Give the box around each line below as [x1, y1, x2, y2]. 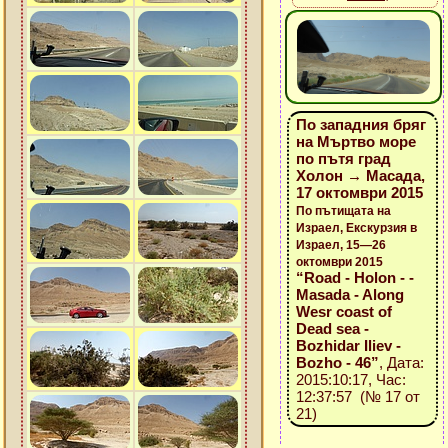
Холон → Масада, [295, 167, 425, 184]
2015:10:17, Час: [295, 371, 406, 388]
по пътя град [295, 150, 391, 167]
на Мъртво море [295, 133, 416, 150]
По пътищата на [295, 204, 391, 218]
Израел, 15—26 [295, 238, 386, 252]
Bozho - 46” [295, 354, 379, 371]
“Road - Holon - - [295, 269, 414, 286]
